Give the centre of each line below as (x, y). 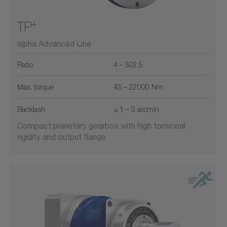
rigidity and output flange (62, 137)
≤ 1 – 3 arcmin (136, 109)
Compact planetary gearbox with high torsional (101, 126)
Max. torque (35, 87)
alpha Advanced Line (54, 44)
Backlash (31, 109)
